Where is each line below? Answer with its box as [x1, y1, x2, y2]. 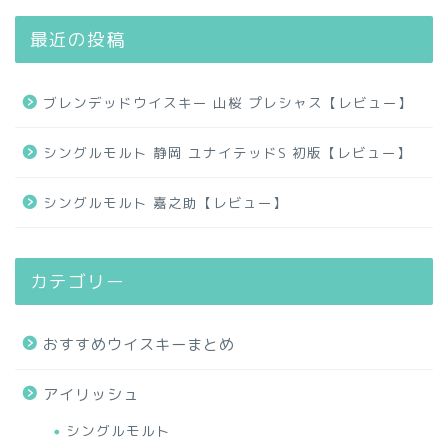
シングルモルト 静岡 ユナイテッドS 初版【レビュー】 [43, 142, 412, 162]
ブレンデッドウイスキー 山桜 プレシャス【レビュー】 [43, 92, 413, 112]
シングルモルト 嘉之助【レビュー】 [43, 192, 288, 212]
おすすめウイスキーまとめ [43, 333, 235, 355]
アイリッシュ [43, 383, 139, 405]
